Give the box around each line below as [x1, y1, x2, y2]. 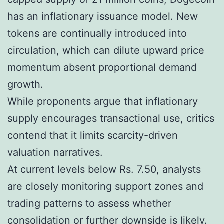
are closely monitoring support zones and [7, 180, 203, 192]
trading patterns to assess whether [7, 197, 171, 209]
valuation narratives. [7, 146, 103, 158]
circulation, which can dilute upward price [7, 44, 204, 56]
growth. [7, 78, 43, 90]
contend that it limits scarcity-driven [7, 129, 178, 141]
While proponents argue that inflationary [7, 95, 198, 107]
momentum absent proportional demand [7, 61, 197, 73]
